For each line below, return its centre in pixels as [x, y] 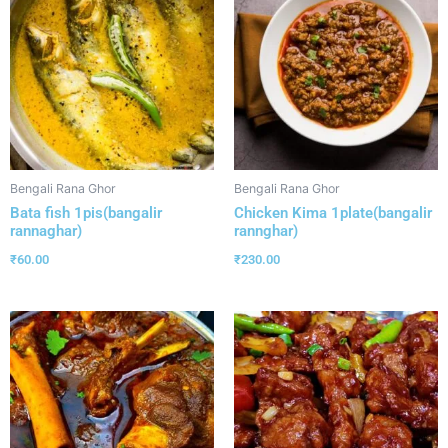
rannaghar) [46, 230]
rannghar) [266, 230]
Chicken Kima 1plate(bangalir [333, 212]
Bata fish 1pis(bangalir [86, 212]
